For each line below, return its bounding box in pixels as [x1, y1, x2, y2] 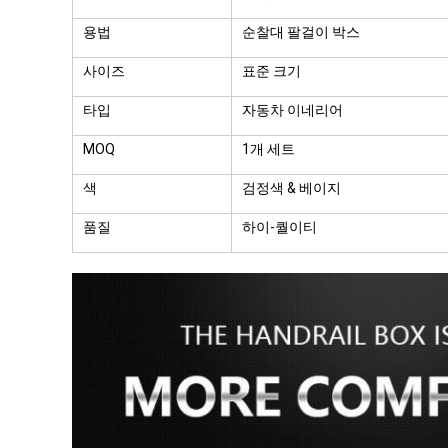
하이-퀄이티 [242, 219, 317, 235]
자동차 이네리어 [242, 102, 343, 118]
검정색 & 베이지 [242, 180, 341, 196]
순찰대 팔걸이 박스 [242, 24, 360, 40]
